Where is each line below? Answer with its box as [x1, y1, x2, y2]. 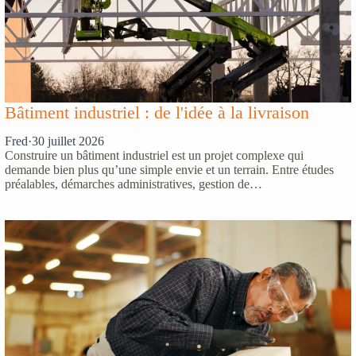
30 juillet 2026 [32, 134, 104, 149]
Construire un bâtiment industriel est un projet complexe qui [5, 149, 304, 163]
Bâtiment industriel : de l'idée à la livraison [5, 102, 309, 122]
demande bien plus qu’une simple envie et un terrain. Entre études [5, 163, 334, 177]
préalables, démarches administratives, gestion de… [5, 177, 262, 192]
